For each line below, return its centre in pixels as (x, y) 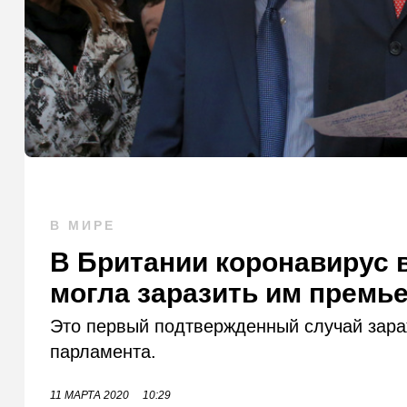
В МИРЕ (83, 226)
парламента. (104, 352)
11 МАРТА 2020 (90, 396)
